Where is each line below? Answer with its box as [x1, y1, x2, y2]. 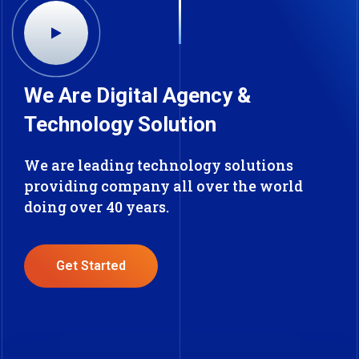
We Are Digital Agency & [24, 83, 251, 108]
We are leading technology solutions [24, 155, 293, 175]
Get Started [56, 258, 126, 274]
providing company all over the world [24, 176, 303, 196]
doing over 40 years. [24, 197, 169, 217]
